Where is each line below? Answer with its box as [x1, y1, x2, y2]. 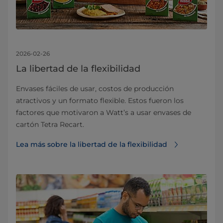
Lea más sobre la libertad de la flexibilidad [16, 140, 167, 149]
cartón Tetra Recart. [16, 120, 84, 129]
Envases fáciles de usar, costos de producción [16, 84, 174, 94]
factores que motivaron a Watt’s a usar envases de [16, 108, 191, 117]
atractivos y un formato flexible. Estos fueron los [16, 96, 184, 106]
